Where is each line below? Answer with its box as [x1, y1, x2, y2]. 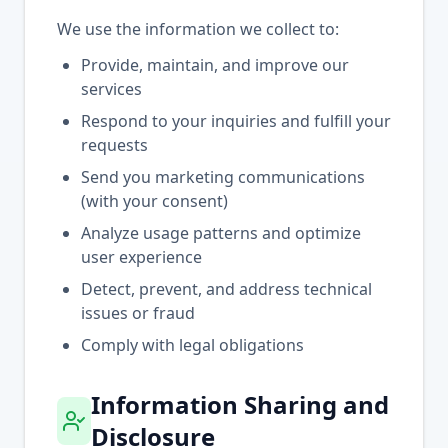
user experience [81, 246, 202, 268]
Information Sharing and [90, 388, 389, 421]
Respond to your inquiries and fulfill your [81, 110, 391, 132]
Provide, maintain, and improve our [81, 54, 349, 76]
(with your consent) [81, 190, 228, 212]
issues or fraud [81, 302, 195, 324]
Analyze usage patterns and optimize [81, 222, 361, 244]
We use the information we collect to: [57, 18, 339, 40]
